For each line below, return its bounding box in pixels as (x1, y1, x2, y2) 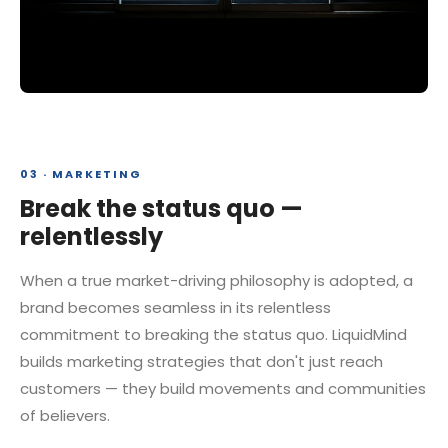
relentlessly (20, 220, 163, 253)
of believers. (20, 405, 110, 426)
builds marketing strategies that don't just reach (20, 351, 383, 372)
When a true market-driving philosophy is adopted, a (20, 270, 413, 291)
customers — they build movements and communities (20, 378, 426, 399)
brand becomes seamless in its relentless (20, 297, 331, 318)
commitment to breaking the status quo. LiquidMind (20, 324, 407, 345)
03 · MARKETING (20, 166, 142, 182)
